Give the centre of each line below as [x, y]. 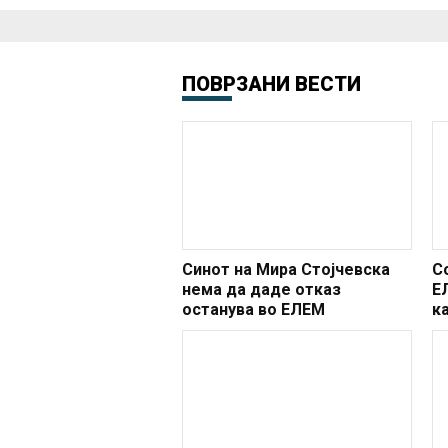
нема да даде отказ [261, 290]
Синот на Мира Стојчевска [286, 270]
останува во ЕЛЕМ [253, 310]
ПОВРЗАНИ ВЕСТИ [271, 83]
